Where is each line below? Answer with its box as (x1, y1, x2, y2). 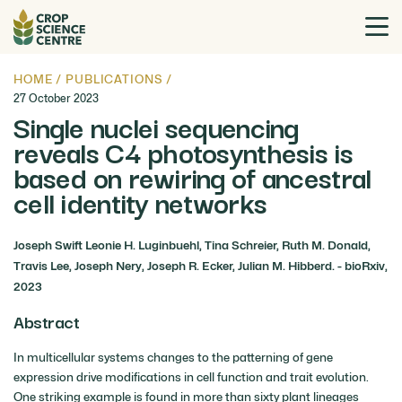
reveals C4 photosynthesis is (13, 129, 353, 173)
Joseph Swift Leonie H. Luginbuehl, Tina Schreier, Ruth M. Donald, (13, 237, 371, 252)
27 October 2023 (13, 92, 99, 105)
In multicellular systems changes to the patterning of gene (13, 349, 333, 364)
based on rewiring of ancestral (13, 154, 371, 198)
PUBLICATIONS (66, 71, 163, 86)
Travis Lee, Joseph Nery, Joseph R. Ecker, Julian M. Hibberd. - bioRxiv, (13, 258, 388, 273)
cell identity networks (13, 179, 267, 223)
